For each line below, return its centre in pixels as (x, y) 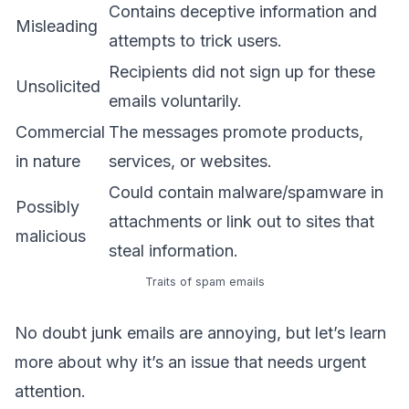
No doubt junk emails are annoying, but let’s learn (200, 333)
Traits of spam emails (204, 282)
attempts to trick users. (195, 41)
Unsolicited (58, 86)
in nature (48, 161)
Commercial (60, 132)
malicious (51, 236)
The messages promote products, (236, 132)
